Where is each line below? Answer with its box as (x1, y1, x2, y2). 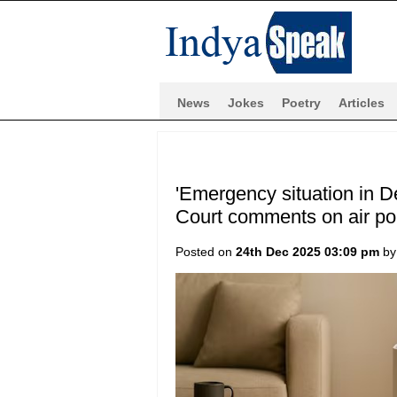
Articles (339, 96, 385, 110)
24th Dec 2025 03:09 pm (235, 244, 379, 259)
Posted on (175, 244, 236, 259)
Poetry (282, 96, 321, 110)
